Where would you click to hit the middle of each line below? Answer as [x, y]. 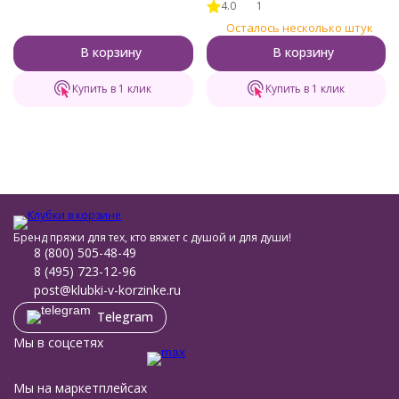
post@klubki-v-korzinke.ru [107, 290]
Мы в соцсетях [58, 342]
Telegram [125, 317]
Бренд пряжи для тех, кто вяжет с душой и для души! [152, 237]
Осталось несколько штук [299, 27]
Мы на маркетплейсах [80, 388]
